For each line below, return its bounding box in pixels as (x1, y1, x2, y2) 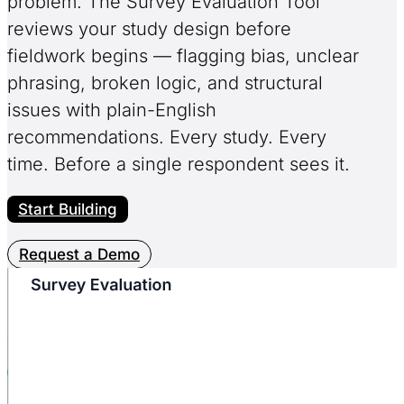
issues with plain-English (7, 99, 216, 122)
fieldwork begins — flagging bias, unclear (7, 45, 359, 68)
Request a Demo (19, 245, 140, 264)
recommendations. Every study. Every (7, 126, 326, 149)
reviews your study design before (7, 18, 291, 41)
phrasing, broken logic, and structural (7, 72, 323, 95)
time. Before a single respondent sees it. (7, 153, 350, 176)
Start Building (18, 200, 117, 219)
